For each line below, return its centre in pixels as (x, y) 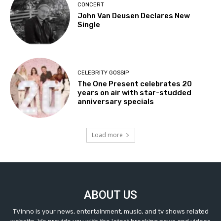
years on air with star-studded (135, 92)
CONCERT (91, 5)
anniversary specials (116, 101)
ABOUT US (110, 195)
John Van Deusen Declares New (134, 16)
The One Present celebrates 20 (135, 84)
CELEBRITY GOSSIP (103, 73)
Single (89, 25)
